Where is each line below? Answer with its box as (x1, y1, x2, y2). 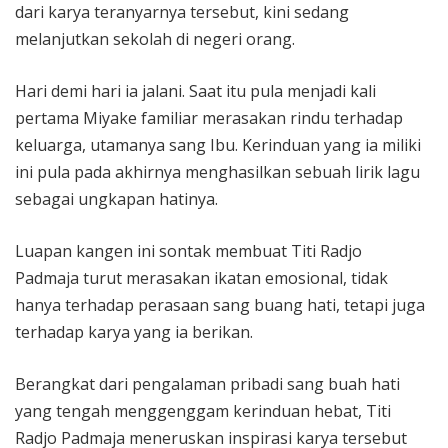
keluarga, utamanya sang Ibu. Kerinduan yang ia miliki (15, 134, 421, 157)
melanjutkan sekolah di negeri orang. (15, 28, 295, 51)
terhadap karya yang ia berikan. (15, 321, 253, 344)
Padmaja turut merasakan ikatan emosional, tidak (15, 267, 388, 290)
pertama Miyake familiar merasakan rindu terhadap (15, 107, 403, 130)
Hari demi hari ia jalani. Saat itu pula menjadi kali (15, 80, 376, 103)
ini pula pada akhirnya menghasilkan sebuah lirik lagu (15, 161, 420, 184)
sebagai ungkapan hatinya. (15, 188, 218, 211)
